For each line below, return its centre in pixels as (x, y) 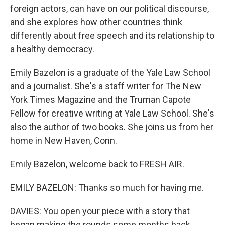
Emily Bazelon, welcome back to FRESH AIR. (97, 164)
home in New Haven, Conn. (64, 140)
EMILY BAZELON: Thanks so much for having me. (107, 188)
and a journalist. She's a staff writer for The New (106, 86)
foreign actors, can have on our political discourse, (109, 8)
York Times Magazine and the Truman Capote (100, 100)
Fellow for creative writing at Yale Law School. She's (112, 113)
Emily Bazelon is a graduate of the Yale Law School (110, 73)
